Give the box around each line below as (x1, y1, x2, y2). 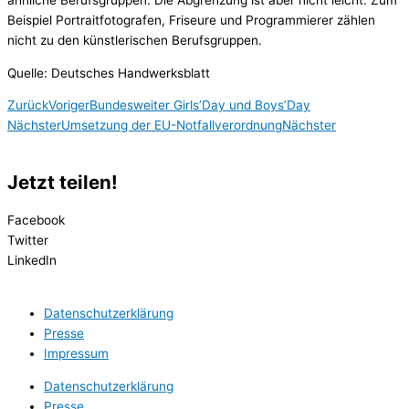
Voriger (48, 98, 89, 113)
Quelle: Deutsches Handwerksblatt (7, 65, 210, 80)
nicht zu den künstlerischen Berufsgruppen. (7, 32, 262, 47)
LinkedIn (7, 253, 57, 268)
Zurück (7, 98, 48, 113)
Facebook (7, 213, 65, 228)
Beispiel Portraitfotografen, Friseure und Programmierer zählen (7, 12, 375, 27)
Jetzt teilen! (7, 171, 118, 194)
